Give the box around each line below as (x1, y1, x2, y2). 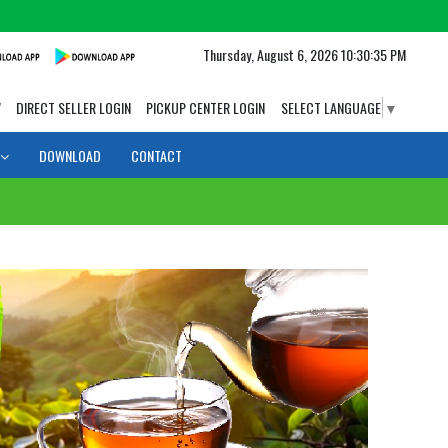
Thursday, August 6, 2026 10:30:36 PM (202, 44, 406, 65)
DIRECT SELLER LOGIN (15, 97, 131, 118)
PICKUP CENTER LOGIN (145, 97, 265, 118)
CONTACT (131, 145, 182, 167)
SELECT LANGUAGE (280, 97, 381, 118)
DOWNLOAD (39, 145, 101, 167)
